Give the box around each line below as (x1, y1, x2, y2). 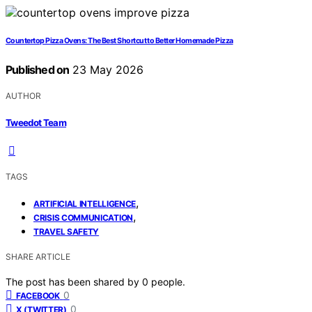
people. (151, 275, 185, 288)
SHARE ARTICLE (6, 251, 70, 262)
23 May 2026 (69, 63, 144, 77)
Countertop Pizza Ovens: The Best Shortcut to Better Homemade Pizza (6, 36, 233, 46)
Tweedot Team (6, 116, 67, 128)
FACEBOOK (16, 290, 60, 301)
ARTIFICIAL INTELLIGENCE (33, 198, 136, 209)
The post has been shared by (6, 275, 142, 288)
